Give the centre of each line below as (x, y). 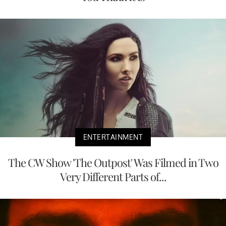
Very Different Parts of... (113, 177)
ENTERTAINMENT (113, 137)
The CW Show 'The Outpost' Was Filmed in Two (113, 162)
